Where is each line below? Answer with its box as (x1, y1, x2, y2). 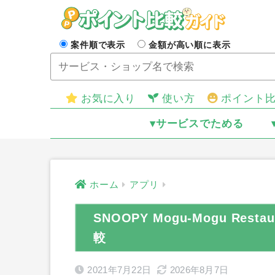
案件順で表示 (71, 40, 126, 50)
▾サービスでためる (149, 118, 244, 130)
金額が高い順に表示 (149, 40, 231, 50)
